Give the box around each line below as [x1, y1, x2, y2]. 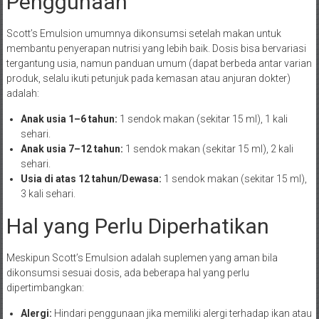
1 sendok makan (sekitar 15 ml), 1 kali [117, 113, 288, 125]
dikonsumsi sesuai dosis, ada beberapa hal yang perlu [6, 266, 249, 278]
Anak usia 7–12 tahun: [20, 142, 123, 155]
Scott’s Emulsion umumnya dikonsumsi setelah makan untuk [6, 27, 281, 39]
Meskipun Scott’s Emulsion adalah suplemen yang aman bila [6, 251, 278, 263]
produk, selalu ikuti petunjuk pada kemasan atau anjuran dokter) [6, 72, 291, 84]
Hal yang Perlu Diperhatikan [6, 213, 269, 239]
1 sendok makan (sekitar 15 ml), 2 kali [122, 142, 293, 155]
